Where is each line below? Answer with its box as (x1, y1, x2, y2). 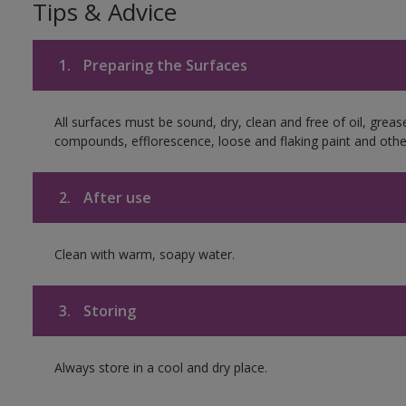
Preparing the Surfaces (79, 55, 247, 76)
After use (79, 188, 151, 208)
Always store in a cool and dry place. (53, 359, 267, 377)
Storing (79, 301, 136, 322)
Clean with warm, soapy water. (53, 246, 235, 264)
